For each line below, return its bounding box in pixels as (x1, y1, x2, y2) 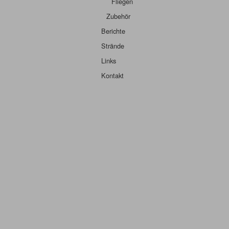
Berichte (101, 26, 125, 36)
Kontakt (101, 71, 124, 80)
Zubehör (106, 11, 130, 21)
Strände (101, 41, 124, 51)
